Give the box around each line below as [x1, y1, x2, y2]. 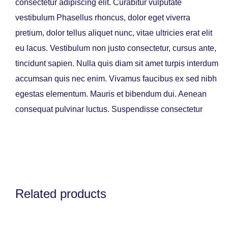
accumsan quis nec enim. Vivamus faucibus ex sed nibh [15, 74, 217, 83]
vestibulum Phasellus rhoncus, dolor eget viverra [15, 13, 190, 22]
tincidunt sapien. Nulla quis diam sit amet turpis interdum [15, 59, 218, 68]
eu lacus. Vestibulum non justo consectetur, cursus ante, [15, 44, 216, 53]
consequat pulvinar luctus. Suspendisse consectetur [15, 105, 203, 114]
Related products [15, 187, 106, 201]
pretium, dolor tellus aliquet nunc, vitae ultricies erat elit [15, 28, 212, 38]
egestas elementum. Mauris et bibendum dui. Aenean [15, 90, 207, 99]
